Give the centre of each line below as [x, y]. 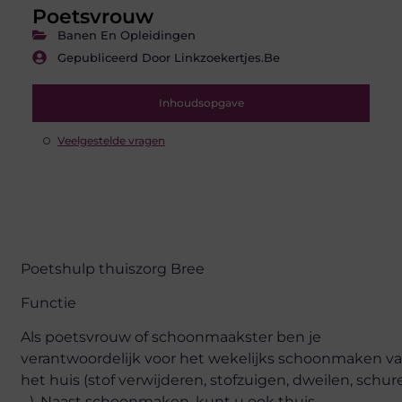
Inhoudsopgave [201, 102]
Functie [49, 303]
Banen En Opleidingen [126, 35]
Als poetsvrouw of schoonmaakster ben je [171, 337]
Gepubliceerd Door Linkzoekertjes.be [168, 57]
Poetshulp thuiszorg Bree [113, 268]
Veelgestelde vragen [111, 140]
